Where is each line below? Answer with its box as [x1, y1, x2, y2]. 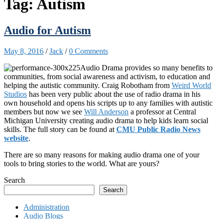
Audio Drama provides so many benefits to [80, 63, 213, 72]
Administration [23, 202, 69, 211]
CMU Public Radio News [116, 125, 200, 133]
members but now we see [4, 107, 84, 116]
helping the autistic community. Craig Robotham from [4, 81, 172, 89]
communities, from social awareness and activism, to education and [4, 72, 210, 81]
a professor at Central [129, 107, 196, 116]
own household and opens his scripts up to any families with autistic [4, 98, 213, 107]
